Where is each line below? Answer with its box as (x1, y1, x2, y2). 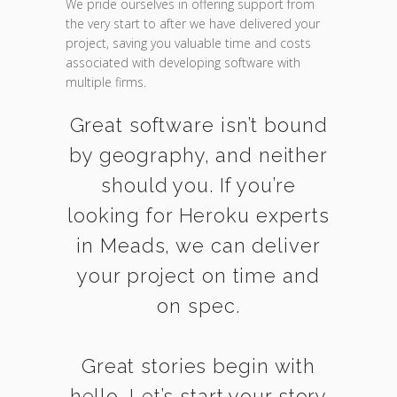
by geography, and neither (68, 144, 328, 167)
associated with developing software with (66, 54, 300, 71)
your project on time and (77, 264, 320, 287)
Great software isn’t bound (69, 113, 328, 136)
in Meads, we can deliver (76, 234, 321, 257)
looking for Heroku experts (67, 204, 330, 227)
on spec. (157, 294, 240, 317)
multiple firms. (66, 74, 146, 90)
